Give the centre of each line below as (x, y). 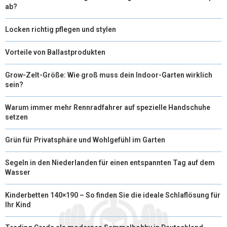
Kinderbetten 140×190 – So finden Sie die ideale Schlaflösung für (113, 195)
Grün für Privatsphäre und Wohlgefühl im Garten (85, 140)
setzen (16, 117)
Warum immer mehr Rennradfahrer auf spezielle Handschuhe (108, 107)
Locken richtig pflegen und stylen (61, 29)
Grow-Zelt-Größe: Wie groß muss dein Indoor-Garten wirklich (109, 75)
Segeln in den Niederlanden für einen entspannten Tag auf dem (110, 162)
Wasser (18, 172)
